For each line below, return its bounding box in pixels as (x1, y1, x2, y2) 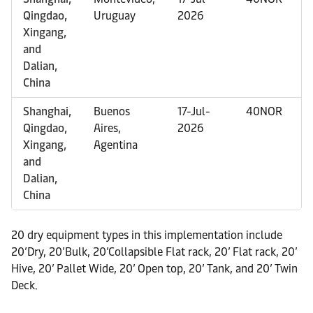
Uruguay (94, 9, 136, 22)
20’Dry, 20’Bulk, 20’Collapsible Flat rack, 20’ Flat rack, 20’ (11, 245, 297, 259)
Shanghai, (23, 105, 71, 118)
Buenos (94, 105, 130, 118)
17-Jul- (177, 105, 210, 118)
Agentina (94, 138, 138, 152)
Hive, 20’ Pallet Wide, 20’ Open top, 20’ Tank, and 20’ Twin (11, 262, 298, 275)
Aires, (94, 122, 121, 135)
